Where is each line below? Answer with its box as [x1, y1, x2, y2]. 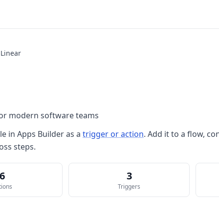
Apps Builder [17, 129, 64, 139]
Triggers [118, 182, 140, 191]
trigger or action [83, 129, 144, 139]
